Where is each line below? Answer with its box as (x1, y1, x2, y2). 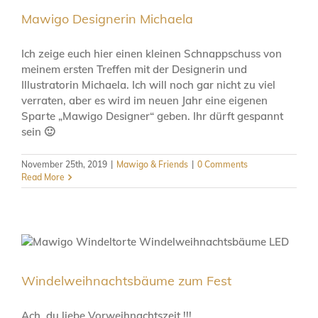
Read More (21, 171, 65, 182)
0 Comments (197, 158, 248, 170)
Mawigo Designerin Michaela (21, 10, 193, 27)
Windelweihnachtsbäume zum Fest (21, 272, 231, 289)
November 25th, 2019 (21, 158, 107, 170)
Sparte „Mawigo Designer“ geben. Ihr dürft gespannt (21, 109, 283, 123)
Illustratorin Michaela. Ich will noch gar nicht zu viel (21, 77, 275, 92)
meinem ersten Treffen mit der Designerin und (21, 62, 247, 76)
